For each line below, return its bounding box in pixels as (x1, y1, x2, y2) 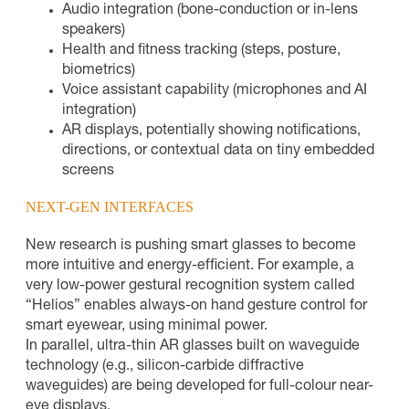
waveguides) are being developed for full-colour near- (26, 379, 373, 394)
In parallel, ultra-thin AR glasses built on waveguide (26, 339, 360, 354)
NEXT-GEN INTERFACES (26, 198, 194, 215)
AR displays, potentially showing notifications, (62, 123, 361, 139)
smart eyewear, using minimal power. (26, 319, 267, 334)
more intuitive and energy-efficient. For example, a (26, 258, 354, 274)
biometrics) (62, 63, 135, 79)
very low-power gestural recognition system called (26, 278, 354, 294)
